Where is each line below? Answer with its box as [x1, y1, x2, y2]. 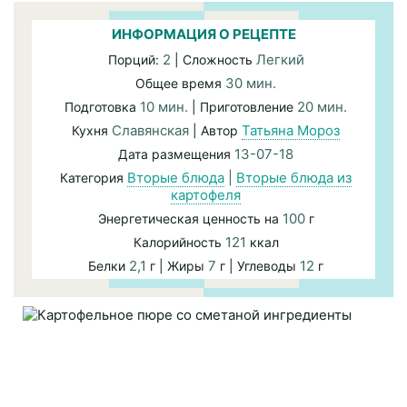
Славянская [112, 122, 189, 139]
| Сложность [170, 52, 256, 67]
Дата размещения [118, 146, 234, 162]
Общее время [135, 75, 225, 91]
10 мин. [140, 98, 192, 115]
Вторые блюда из [236, 169, 352, 186]
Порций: [107, 52, 163, 67]
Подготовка [65, 99, 140, 114]
